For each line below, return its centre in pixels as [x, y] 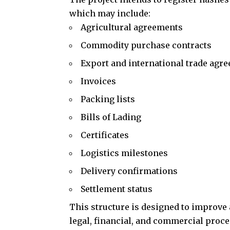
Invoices [99, 81]
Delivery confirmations [129, 171]
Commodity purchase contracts [146, 45]
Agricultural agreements [132, 27]
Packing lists [108, 99]
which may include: [110, 14]
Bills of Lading [111, 117]
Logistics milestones [124, 153]
